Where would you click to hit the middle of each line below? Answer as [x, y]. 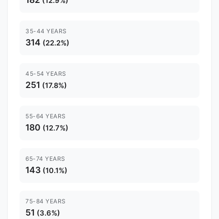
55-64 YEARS [46, 116]
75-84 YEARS [46, 201]
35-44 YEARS [46, 31]
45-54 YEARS [46, 73]
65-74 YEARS [45, 158]
